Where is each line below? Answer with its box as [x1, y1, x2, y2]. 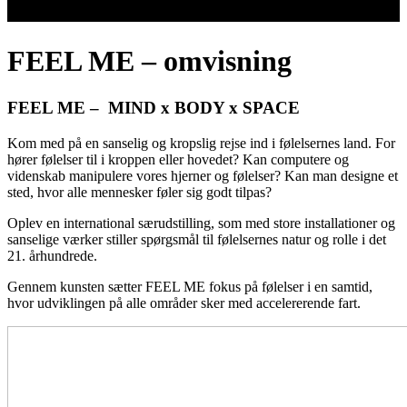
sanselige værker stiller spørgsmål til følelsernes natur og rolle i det [7, 231, 386, 247]
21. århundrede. [7, 247, 97, 263]
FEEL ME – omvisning [7, 45, 292, 78]
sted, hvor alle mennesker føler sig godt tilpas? [7, 184, 272, 200]
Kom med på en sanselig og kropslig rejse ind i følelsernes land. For [7, 134, 395, 151]
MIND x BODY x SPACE [104, 97, 300, 117]
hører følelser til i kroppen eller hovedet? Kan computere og [7, 151, 349, 167]
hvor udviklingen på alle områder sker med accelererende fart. [7, 294, 361, 311]
